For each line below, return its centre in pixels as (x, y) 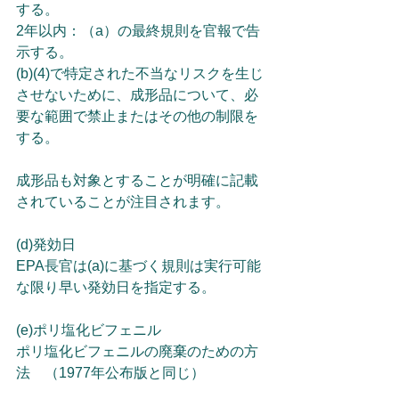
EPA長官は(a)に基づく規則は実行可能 (138, 266)
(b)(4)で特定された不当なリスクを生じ (140, 73)
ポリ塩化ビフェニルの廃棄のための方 (137, 351)
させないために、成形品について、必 (137, 95)
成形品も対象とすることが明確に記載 (137, 180)
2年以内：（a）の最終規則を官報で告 (138, 31)
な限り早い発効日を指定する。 (116, 287)
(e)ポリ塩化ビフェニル (89, 330)
